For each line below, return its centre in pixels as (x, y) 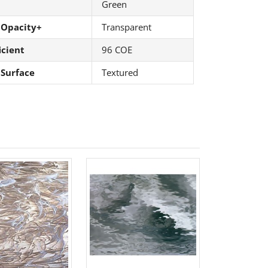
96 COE (117, 50)
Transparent (126, 27)
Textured (120, 73)
